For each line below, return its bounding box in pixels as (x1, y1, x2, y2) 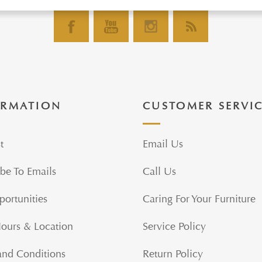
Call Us (143, 165, 176, 178)
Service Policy (143, 220, 206, 233)
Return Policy (143, 247, 203, 261)
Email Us (143, 137, 183, 151)
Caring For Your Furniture (143, 192, 256, 206)
